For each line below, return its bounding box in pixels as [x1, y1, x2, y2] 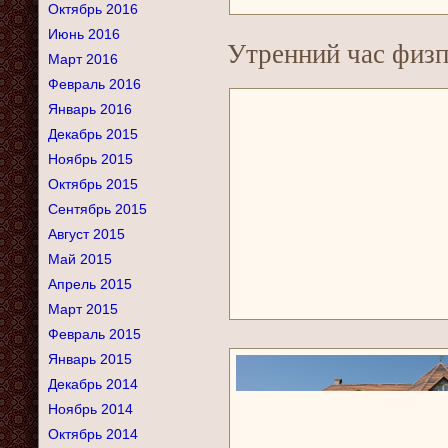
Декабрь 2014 [48, 376, 138, 392]
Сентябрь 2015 [48, 201, 147, 217]
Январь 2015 [48, 351, 132, 367]
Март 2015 [48, 301, 118, 317]
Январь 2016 [48, 101, 132, 117]
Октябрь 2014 [48, 426, 138, 442]
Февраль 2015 [48, 326, 141, 342]
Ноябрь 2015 [48, 151, 133, 167]
